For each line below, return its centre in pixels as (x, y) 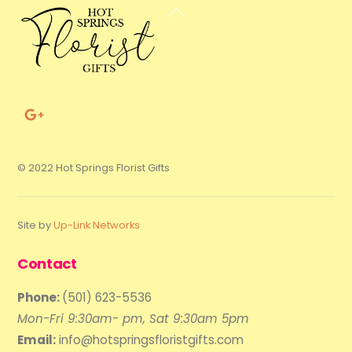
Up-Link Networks (97, 225)
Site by (36, 225)
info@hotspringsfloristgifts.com (150, 340)
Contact (47, 263)
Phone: (40, 298)
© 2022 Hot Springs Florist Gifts (94, 168)
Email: (37, 340)
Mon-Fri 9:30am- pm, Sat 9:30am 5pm (134, 319)
